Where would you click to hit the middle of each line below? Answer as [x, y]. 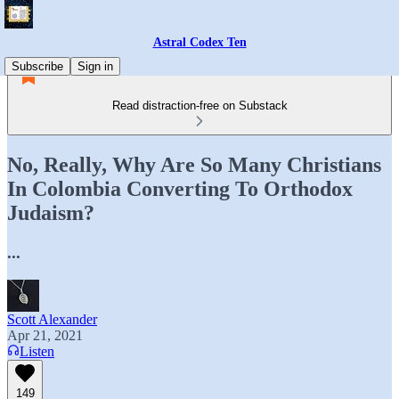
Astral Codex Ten [199, 42]
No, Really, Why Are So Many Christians [194, 164]
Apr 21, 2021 [45, 335]
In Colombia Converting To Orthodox [180, 188]
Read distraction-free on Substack [199, 106]
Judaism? [51, 212]
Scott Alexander [52, 319]
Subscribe [37, 66]
